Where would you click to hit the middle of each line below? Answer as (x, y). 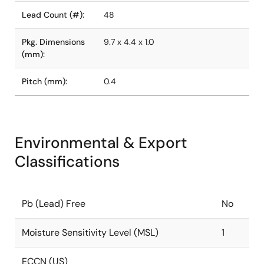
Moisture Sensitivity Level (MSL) (90, 232)
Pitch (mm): (44, 81)
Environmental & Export (101, 143)
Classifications (67, 161)
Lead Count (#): (53, 15)
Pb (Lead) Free (54, 204)
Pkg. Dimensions (53, 42)
